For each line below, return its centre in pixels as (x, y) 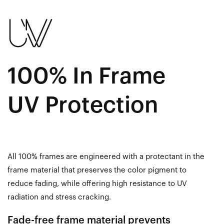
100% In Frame (86, 76)
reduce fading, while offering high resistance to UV (97, 184)
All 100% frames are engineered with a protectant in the (106, 157)
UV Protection (83, 105)
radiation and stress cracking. (59, 197)
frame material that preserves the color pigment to (97, 170)
